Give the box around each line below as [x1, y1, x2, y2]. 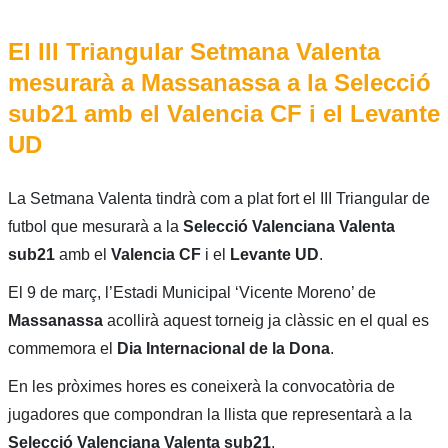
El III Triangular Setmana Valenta [7, 38, 380, 66]
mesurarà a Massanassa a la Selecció [7, 69, 431, 97]
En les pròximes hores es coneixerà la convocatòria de [7, 378, 395, 396]
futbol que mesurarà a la [7, 218, 183, 236]
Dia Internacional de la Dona [116, 340, 330, 358]
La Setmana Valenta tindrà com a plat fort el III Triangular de [7, 190, 430, 208]
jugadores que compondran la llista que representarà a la [7, 406, 412, 424]
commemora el [7, 340, 117, 358]
